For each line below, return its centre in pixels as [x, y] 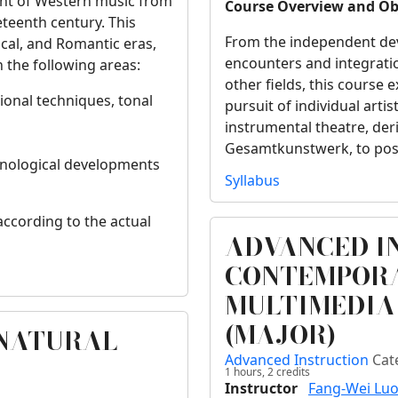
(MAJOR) [280, 335]
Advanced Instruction [298, 360]
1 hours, [245, 372]
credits [292, 372]
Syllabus [252, 181]
